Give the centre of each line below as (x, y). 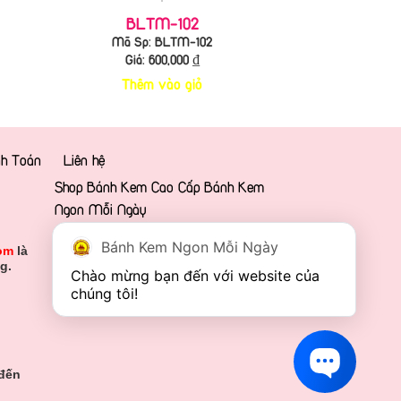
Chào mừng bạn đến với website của (195, 276)
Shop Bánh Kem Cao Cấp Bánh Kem (159, 188)
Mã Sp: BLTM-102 (162, 42)
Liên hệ (84, 161)
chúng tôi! (104, 294)
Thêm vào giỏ (162, 84)
